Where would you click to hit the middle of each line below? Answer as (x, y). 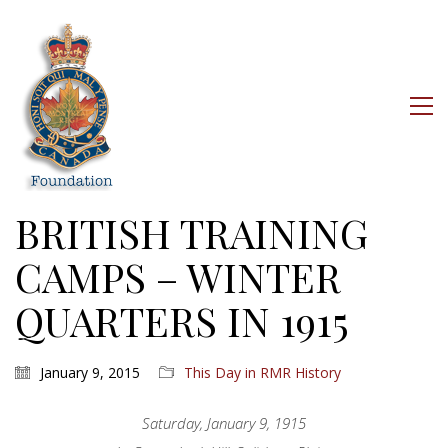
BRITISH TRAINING (191, 232)
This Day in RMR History (262, 372)
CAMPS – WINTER (178, 276)
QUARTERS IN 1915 (182, 320)
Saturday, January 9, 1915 (224, 423)
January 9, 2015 (90, 372)
